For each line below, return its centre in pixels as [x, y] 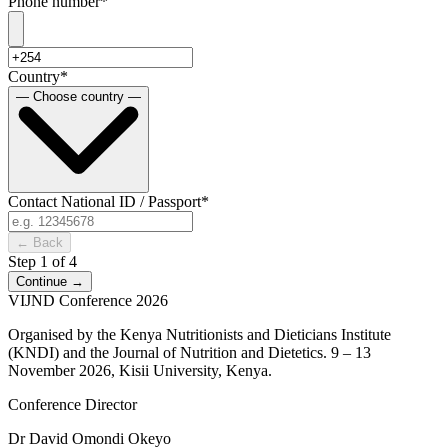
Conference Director [72, 404]
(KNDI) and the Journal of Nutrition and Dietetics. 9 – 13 [189, 352]
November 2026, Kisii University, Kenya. [140, 370]
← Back [39, 242]
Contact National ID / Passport [104, 201]
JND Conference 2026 [96, 300]
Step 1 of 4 [42, 261]
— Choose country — [78, 96]
